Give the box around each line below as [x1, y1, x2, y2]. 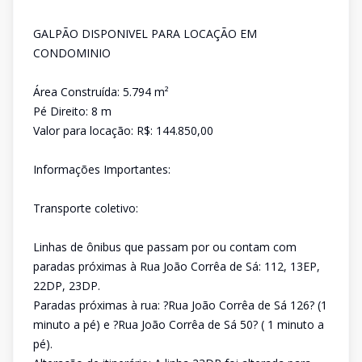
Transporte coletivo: [33, 200, 138, 216]
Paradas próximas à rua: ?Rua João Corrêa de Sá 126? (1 [33, 297, 327, 313]
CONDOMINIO [33, 45, 111, 61]
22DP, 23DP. [33, 278, 100, 293]
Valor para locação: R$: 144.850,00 [33, 123, 213, 138]
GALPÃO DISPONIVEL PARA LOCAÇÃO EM [33, 26, 257, 41]
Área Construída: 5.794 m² [33, 84, 169, 99]
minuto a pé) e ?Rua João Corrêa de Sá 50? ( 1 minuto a [33, 317, 324, 332]
